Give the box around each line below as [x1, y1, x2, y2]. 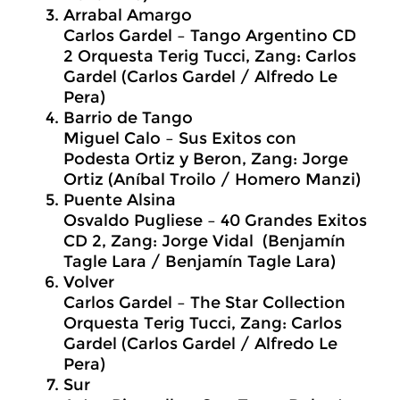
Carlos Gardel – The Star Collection [63, 293, 346, 312]
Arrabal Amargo [63, 5, 192, 25]
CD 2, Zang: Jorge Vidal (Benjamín [63, 231, 346, 251]
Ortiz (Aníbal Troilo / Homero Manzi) [63, 170, 361, 189]
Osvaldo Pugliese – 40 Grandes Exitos [63, 211, 367, 230]
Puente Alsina [63, 190, 176, 210]
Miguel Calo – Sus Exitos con [63, 129, 296, 148]
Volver [63, 272, 114, 292]
